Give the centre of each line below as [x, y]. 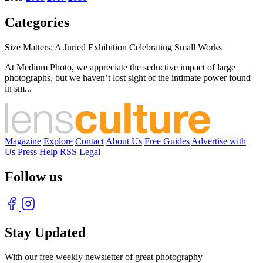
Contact [90, 141]
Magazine [23, 141]
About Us [124, 141]
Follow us [33, 176]
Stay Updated [45, 232]
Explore [58, 141]
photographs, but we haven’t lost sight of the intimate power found [128, 77]
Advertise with [219, 141]
